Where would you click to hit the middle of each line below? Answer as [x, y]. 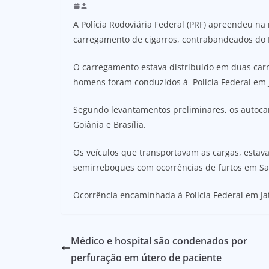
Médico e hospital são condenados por [159, 240]
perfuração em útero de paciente [146, 257]
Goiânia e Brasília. [110, 124]
